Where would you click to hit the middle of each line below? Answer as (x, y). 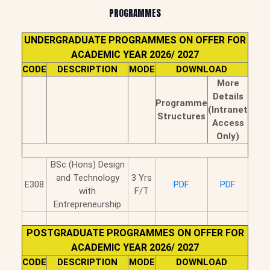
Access (228, 123)
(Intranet (228, 109)
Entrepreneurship (87, 204)
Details (228, 96)
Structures (181, 116)
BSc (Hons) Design (87, 164)
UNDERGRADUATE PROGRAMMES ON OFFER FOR (135, 40)
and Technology (87, 177)
